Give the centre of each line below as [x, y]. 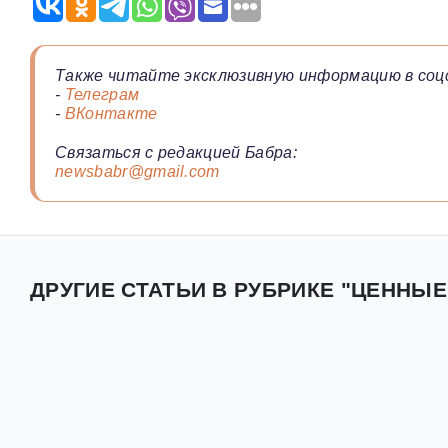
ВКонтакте [111, 114]
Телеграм [102, 95]
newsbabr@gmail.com [137, 172]
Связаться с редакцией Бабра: [176, 153]
